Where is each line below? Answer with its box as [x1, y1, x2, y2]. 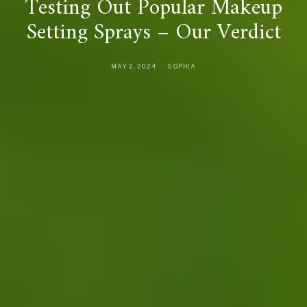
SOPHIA [167, 62, 196, 71]
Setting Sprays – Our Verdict [26, 14, 281, 52]
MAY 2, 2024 [111, 62, 156, 71]
